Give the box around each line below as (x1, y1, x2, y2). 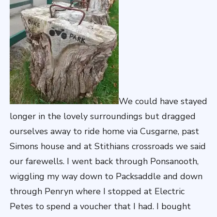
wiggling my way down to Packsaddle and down (10, 170, 202, 182)
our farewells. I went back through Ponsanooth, (10, 155, 199, 167)
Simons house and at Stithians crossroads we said (10, 140, 206, 152)
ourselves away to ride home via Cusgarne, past (10, 125, 199, 137)
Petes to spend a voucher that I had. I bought (10, 201, 191, 212)
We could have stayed (119, 95, 207, 107)
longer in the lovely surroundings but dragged (10, 110, 196, 122)
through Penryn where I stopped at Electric (10, 186, 185, 197)
